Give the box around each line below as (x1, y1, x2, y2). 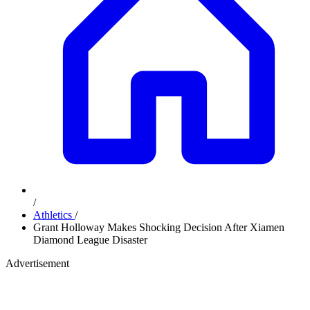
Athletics (33, 209, 75, 221)
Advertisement (6, 257, 69, 269)
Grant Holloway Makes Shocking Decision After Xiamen (33, 221, 284, 233)
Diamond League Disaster (33, 234, 147, 246)
